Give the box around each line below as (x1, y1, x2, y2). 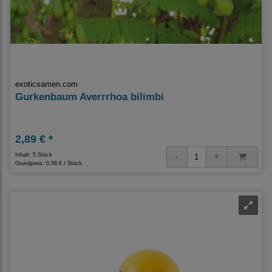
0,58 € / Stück (46, 160, 82, 167)
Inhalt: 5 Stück (15, 152, 52, 158)
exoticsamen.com (15, 80, 78, 89)
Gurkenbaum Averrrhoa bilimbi (15, 91, 164, 103)
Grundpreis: (15, 160, 46, 167)
